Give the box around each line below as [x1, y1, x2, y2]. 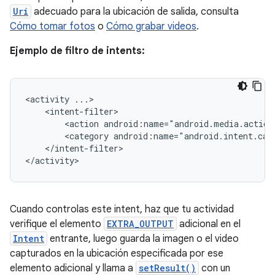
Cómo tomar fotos [10, 20, 95, 33]
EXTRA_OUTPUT [107, 218, 174, 230]
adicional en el [177, 218, 241, 230]
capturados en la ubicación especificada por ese [10, 247, 223, 260]
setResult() [139, 262, 196, 274]
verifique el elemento [10, 218, 104, 230]
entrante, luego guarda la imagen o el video [47, 233, 239, 245]
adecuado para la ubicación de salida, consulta [31, 6, 239, 18]
